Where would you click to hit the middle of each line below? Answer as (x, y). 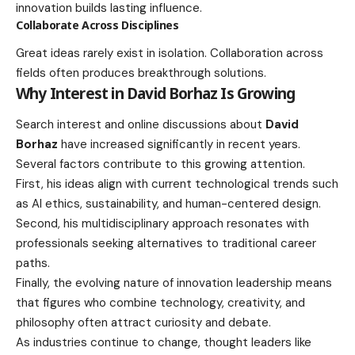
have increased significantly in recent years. (179, 145)
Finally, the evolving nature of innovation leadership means (174, 283)
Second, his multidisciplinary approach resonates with (162, 224)
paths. (33, 263)
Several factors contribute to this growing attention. (160, 164)
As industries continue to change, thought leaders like (164, 343)
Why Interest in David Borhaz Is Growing (156, 93)
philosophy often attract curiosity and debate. (143, 323)
